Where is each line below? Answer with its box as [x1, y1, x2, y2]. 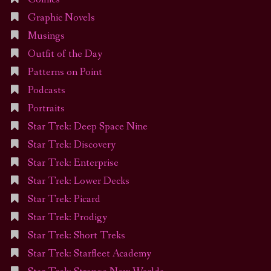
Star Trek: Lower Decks [27, 174, 129, 189]
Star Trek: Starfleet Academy [27, 247, 151, 261]
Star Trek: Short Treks [27, 229, 125, 243]
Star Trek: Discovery [27, 138, 116, 152]
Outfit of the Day [27, 47, 102, 62]
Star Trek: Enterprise [27, 156, 119, 171]
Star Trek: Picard [27, 192, 100, 207]
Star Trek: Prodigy [27, 211, 107, 225]
